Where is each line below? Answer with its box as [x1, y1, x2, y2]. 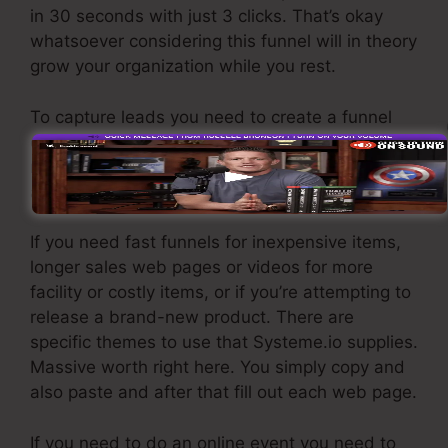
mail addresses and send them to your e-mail [30, 156, 397, 177]
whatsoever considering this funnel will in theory [30, 31, 417, 52]
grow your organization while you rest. [30, 56, 336, 77]
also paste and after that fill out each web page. [30, 382, 417, 403]
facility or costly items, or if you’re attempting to [30, 282, 411, 303]
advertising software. [30, 181, 201, 202]
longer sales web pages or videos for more [30, 257, 373, 278]
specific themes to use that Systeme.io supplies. [30, 332, 418, 353]
